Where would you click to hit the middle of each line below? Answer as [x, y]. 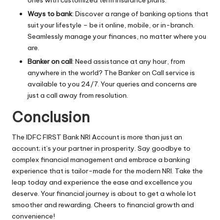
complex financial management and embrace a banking [101, 160]
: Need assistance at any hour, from [129, 62]
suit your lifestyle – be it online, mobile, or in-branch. [111, 25]
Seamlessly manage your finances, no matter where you [117, 36]
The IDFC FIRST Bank [46, 137]
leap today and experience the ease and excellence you [102, 182]
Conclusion [51, 117]
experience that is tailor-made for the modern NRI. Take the [107, 171]
